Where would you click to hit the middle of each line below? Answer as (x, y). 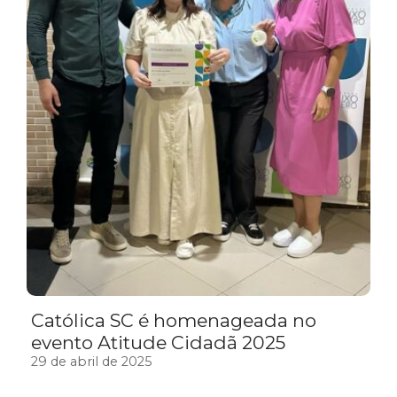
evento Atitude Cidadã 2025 (158, 342)
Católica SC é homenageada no (174, 320)
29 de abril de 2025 (91, 361)
